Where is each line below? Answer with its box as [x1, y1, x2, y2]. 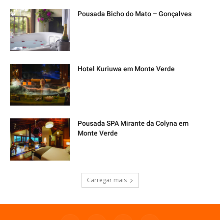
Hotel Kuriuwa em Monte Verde [78, 64, 175, 73]
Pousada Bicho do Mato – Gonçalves [78, 10, 192, 18]
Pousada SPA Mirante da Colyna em [78, 119, 189, 128]
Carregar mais [86, 176, 127, 185]
